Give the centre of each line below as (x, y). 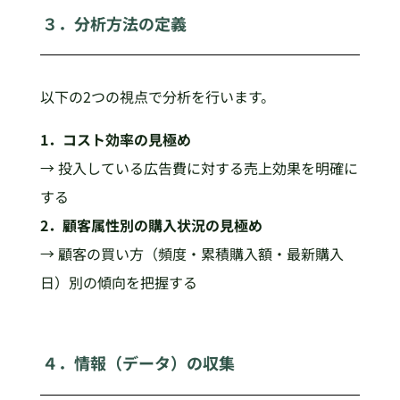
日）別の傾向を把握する (118, 283)
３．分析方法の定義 (115, 23)
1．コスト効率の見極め (115, 140)
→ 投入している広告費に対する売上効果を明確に (199, 168)
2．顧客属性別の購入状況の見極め (151, 225)
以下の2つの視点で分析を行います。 (157, 97)
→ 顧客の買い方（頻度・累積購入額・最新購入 (192, 254)
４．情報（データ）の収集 (139, 363)
